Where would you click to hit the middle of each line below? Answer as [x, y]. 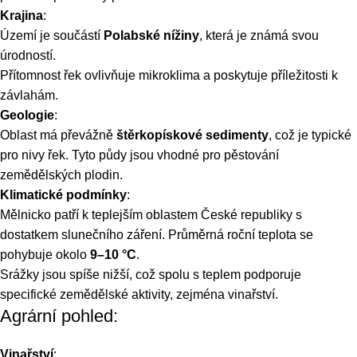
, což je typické [310, 135]
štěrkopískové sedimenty [192, 135]
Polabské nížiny [151, 36]
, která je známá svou [259, 36]
